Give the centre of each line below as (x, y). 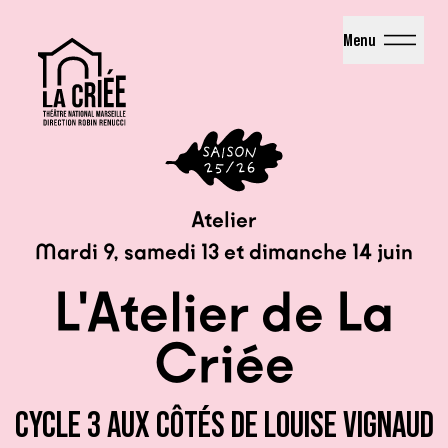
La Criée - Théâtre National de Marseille (170, 25)
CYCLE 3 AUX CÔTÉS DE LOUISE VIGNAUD (224, 426)
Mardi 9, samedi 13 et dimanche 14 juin (224, 252)
